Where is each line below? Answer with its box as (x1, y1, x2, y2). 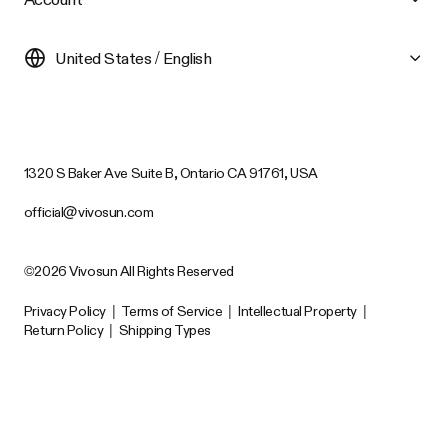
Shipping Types (118, 321, 211, 338)
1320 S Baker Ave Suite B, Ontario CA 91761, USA (23, 165, 318, 182)
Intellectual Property (238, 302, 357, 319)
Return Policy (23, 321, 104, 338)
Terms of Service (121, 302, 223, 319)
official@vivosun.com (23, 203, 154, 220)
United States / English (54, 47, 212, 68)
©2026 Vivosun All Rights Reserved (23, 262, 234, 279)
